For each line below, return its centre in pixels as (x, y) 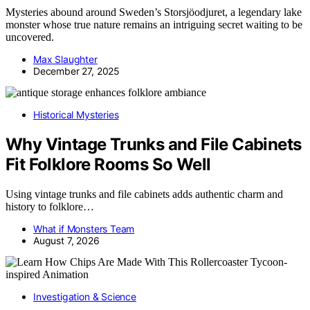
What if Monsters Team (84, 229)
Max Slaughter (65, 60)
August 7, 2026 (66, 241)
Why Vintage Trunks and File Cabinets (154, 145)
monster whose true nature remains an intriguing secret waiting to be (154, 25)
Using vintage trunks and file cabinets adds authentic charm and (144, 194)
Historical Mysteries (76, 115)
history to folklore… (50, 207)
